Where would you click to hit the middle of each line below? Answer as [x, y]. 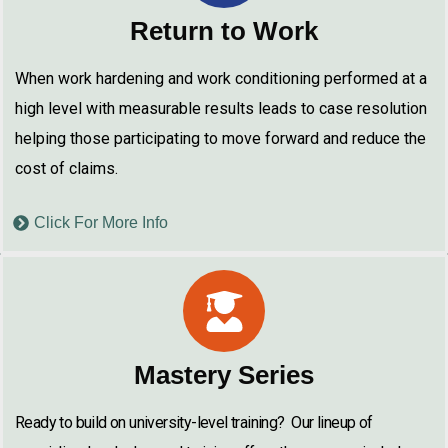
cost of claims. [66, 168]
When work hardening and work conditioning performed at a [221, 78]
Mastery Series [224, 375]
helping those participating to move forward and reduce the [220, 138]
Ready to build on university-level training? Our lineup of [194, 422]
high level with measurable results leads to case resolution [221, 108]
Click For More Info [101, 222]
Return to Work [224, 31]
